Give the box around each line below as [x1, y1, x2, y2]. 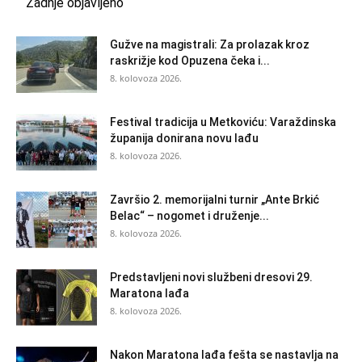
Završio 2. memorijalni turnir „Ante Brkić [110, 192, 319, 206]
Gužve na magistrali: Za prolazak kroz [110, 37, 309, 51]
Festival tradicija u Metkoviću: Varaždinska [110, 115, 336, 128]
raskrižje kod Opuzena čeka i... [110, 53, 270, 67]
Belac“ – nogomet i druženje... [110, 208, 269, 222]
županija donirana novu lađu [110, 131, 259, 145]
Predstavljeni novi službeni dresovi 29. [110, 270, 313, 284]
